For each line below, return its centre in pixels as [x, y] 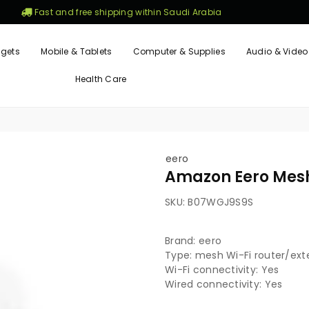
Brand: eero [193, 241]
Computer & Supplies [179, 51]
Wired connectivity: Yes [224, 284]
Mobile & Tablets [77, 51]
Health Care [101, 79]
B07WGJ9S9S [221, 202]
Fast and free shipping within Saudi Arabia [127, 12]
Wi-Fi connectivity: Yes [222, 270]
